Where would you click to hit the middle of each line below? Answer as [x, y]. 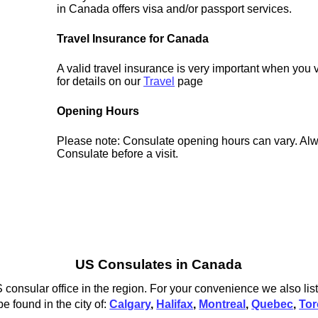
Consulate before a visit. [118, 154]
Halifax [175, 304]
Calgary [130, 304]
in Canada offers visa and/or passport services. [175, 9]
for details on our [100, 82]
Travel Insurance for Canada [133, 39]
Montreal [223, 304]
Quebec [273, 304]
